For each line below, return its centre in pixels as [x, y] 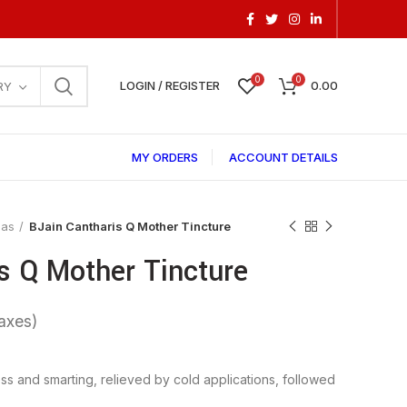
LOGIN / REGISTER [170, 85]
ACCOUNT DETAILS [283, 157]
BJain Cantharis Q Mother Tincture [130, 226]
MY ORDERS [165, 157]
